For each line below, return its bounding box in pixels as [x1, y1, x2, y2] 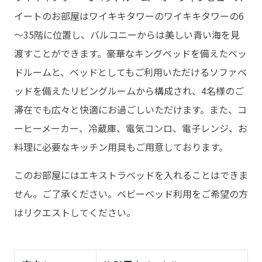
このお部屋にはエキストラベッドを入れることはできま [14, 168, 248, 182]
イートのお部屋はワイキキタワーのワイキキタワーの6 [14, 9, 244, 23]
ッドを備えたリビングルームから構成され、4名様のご [14, 84, 244, 98]
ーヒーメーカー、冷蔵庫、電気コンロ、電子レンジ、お [14, 121, 247, 136]
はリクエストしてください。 [14, 205, 136, 220]
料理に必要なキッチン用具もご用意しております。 [14, 140, 228, 154]
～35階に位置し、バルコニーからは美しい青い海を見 [14, 27, 240, 42]
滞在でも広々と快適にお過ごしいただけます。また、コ [14, 102, 247, 117]
